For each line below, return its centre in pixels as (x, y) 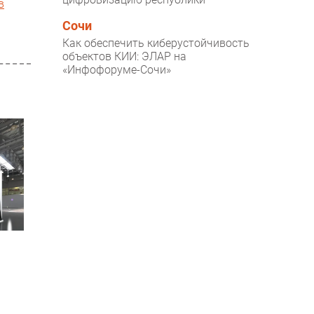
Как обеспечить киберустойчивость (156, 43)
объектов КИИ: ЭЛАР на (125, 57)
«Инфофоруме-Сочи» (117, 70)
